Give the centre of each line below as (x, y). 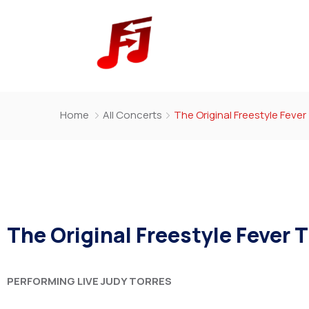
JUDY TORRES (136, 281)
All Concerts (132, 114)
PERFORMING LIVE (53, 281)
